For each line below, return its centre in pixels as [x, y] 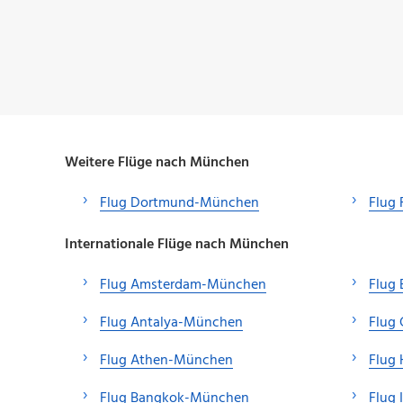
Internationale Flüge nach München [177, 244]
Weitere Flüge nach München [157, 162]
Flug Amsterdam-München [183, 285]
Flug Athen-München [166, 360]
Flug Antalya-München [171, 322]
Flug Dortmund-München [179, 203]
